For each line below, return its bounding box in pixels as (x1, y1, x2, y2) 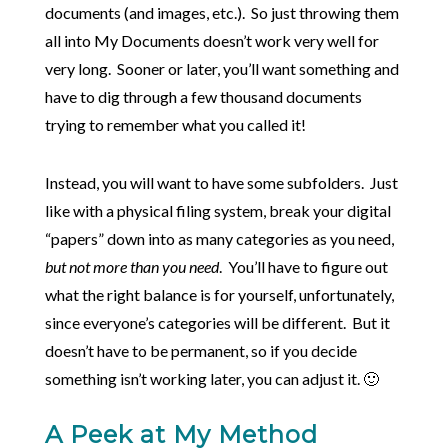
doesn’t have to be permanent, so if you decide (44, 341, 357, 361)
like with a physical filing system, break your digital (44, 201, 391, 221)
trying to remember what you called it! (44, 115, 306, 135)
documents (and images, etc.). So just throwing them (44, 3, 399, 23)
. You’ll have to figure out (218, 257, 388, 277)
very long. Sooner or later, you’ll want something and (44, 59, 399, 79)
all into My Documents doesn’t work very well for (44, 31, 379, 51)
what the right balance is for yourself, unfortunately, (44, 285, 394, 305)
